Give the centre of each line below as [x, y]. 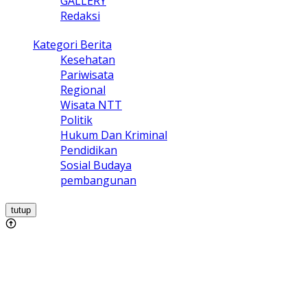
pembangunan [98, 181]
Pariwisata [87, 75]
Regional [83, 90]
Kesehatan [88, 60]
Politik [76, 120]
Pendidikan [89, 150]
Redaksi [80, 16]
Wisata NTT [91, 105]
